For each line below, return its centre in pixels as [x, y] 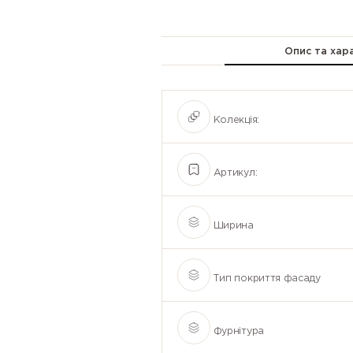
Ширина [233, 226]
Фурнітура [238, 331]
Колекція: [236, 120]
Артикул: [235, 173]
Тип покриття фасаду [267, 279]
